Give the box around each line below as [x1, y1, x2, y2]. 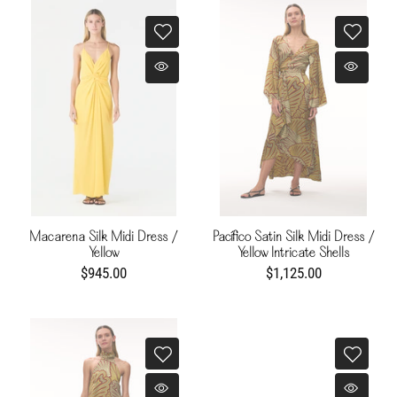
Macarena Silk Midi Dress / [29, 230, 178, 245]
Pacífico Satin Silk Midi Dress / [212, 230, 375, 245]
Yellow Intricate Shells [237, 245, 349, 261]
